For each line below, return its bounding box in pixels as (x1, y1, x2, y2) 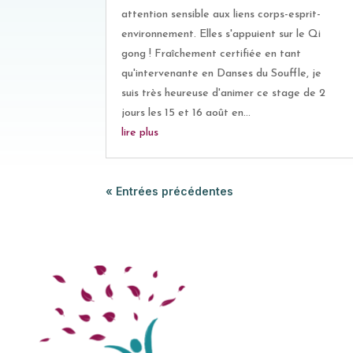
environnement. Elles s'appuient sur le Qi (121, 28, 321, 41)
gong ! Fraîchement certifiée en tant (121, 48, 302, 61)
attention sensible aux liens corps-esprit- (121, 9, 321, 21)
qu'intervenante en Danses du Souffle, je (121, 68, 322, 80)
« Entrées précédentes (106, 184, 234, 199)
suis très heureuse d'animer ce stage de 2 (121, 87, 326, 100)
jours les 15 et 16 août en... (121, 107, 251, 120)
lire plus (121, 127, 159, 139)
